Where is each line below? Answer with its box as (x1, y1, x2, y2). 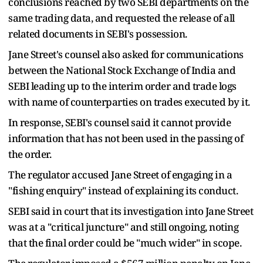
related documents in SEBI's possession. (8, 26, 187, 41)
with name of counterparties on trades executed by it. (8, 95, 250, 109)
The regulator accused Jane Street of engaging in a (8, 167, 232, 181)
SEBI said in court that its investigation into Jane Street (8, 204, 253, 218)
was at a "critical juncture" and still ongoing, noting (8, 220, 238, 234)
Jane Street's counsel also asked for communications (8, 47, 244, 61)
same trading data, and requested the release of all (8, 11, 235, 25)
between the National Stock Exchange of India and (8, 63, 235, 77)
